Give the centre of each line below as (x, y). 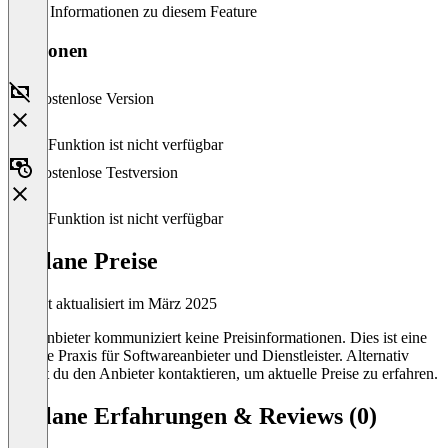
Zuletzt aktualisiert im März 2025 (112, 304)
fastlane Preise (83, 261)
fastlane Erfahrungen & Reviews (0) (192, 416)
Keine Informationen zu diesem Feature (132, 11)
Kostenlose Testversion (105, 173)
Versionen (48, 50)
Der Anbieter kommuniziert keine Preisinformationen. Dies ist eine (217, 338)
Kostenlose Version (93, 99)
